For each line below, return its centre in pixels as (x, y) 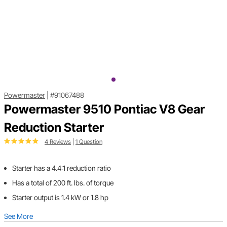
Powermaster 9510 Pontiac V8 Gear (104, 109)
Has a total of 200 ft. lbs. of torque (63, 183)
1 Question (89, 142)
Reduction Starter (54, 128)
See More (18, 216)
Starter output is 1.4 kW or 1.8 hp (60, 198)
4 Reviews (58, 142)
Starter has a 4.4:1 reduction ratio (62, 168)
